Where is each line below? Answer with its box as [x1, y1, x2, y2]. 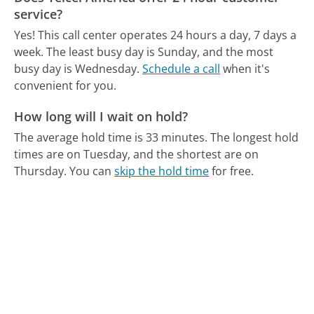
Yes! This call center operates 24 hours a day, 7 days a [14, 27, 297, 43]
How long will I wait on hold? [14, 107, 189, 125]
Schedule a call [142, 61, 221, 77]
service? [14, 5, 63, 22]
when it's [220, 61, 271, 77]
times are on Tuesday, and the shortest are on [14, 146, 259, 162]
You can [69, 163, 115, 179]
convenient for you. [14, 78, 117, 94]
